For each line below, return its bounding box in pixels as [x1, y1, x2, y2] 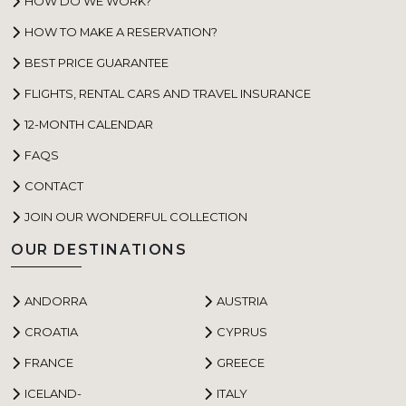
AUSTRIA [217, 293, 267, 308]
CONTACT [24, 178, 83, 193]
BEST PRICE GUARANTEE [24, 54, 169, 70]
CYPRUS [217, 324, 267, 339]
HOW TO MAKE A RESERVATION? [24, 24, 217, 39]
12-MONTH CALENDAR [24, 116, 153, 131]
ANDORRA [24, 293, 87, 308]
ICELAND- [24, 385, 82, 401]
